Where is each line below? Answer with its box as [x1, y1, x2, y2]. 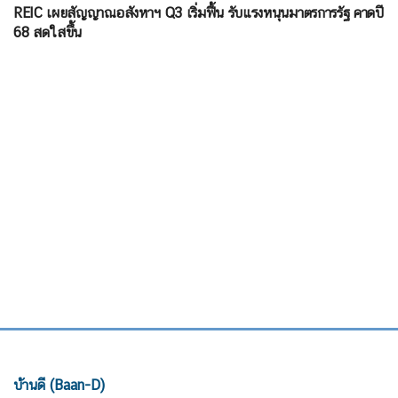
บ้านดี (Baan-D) [13, 377, 105, 394]
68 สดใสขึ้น [13, 24, 83, 42]
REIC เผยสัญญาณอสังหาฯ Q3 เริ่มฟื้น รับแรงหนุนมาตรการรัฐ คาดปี [13, 4, 384, 22]
